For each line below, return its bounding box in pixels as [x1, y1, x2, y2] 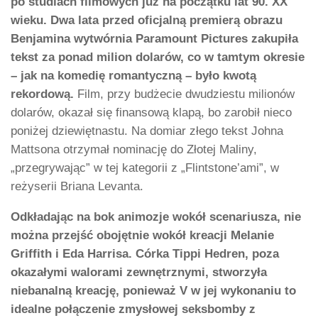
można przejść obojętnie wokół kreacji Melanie [11, 228, 274, 242]
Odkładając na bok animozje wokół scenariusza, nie [11, 209, 301, 224]
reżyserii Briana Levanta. [11, 180, 143, 194]
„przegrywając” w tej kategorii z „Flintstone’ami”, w [11, 161, 279, 175]
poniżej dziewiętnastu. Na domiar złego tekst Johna [11, 124, 283, 138]
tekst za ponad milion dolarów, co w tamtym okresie [11, 50, 305, 65]
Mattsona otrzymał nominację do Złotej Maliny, [11, 143, 257, 157]
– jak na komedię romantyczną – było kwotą [11, 69, 256, 83]
